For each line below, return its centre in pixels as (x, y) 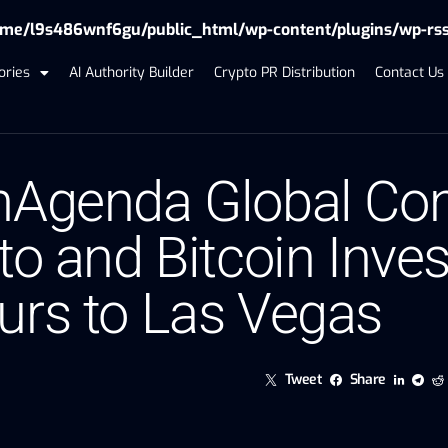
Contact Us (410, 72)
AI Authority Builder (132, 72)
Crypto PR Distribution (285, 72)
